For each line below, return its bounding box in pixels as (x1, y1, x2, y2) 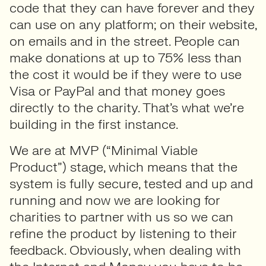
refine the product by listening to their (9, 225, 236, 242)
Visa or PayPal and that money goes (9, 83, 225, 100)
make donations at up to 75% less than (9, 49, 242, 66)
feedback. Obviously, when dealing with (9, 242, 241, 259)
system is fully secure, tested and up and (9, 175, 253, 192)
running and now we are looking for (9, 192, 220, 209)
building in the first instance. (9, 116, 178, 133)
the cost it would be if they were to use (9, 66, 242, 83)
